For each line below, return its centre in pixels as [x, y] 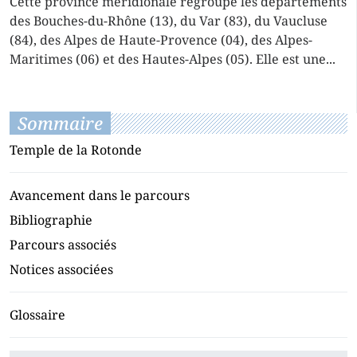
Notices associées [61, 269]
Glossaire [37, 314]
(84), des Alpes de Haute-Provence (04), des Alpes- [161, 39]
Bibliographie [51, 220]
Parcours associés [63, 244]
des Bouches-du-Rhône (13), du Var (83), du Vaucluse [169, 20]
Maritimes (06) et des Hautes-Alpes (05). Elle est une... [173, 59]
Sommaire [60, 123]
